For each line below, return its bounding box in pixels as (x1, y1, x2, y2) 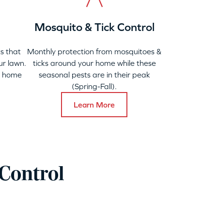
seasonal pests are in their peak (38, 70, 150, 79)
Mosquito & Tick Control (34, 20, 155, 33)
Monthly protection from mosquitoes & (27, 47, 161, 56)
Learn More (74, 100, 115, 109)
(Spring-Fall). (72, 82, 117, 91)
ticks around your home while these (32, 59, 156, 67)
